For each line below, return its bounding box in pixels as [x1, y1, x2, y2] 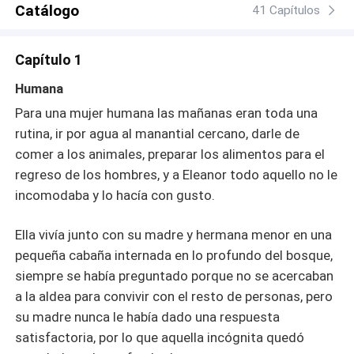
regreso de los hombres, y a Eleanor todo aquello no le [15, 167, 338, 183]
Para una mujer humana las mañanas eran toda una [15, 105, 318, 122]
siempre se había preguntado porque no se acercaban [15, 268, 334, 284]
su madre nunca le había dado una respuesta [15, 309, 281, 326]
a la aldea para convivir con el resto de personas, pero [15, 288, 333, 305]
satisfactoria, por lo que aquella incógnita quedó [15, 330, 305, 346]
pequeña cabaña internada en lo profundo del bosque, [15, 247, 333, 264]
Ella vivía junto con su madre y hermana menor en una [15, 227, 333, 243]
